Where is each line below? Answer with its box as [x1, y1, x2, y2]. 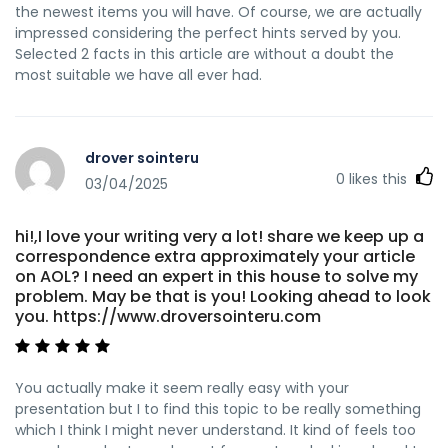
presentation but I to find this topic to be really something [15, 398, 421, 419]
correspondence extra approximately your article [15, 244, 415, 268]
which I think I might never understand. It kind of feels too [15, 419, 416, 440]
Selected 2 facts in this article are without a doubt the [15, 43, 394, 64]
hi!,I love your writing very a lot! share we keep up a [15, 224, 424, 248]
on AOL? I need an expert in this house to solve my [15, 264, 418, 288]
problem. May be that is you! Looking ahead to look [15, 284, 431, 308]
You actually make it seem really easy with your [15, 377, 349, 398]
